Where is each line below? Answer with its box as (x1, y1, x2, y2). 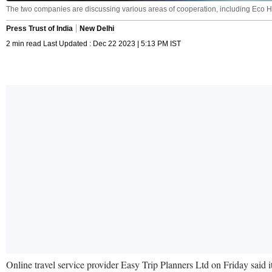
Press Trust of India (6, 24, 73, 33)
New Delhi (80, 24, 114, 33)
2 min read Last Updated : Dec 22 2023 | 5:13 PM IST (6, 39, 181, 48)
